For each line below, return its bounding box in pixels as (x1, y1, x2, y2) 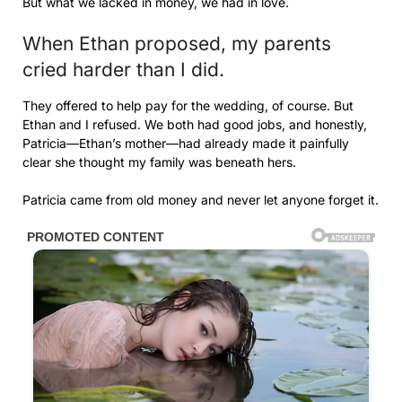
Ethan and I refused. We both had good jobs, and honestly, (22, 117, 367, 133)
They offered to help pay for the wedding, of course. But (22, 98, 354, 114)
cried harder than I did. (22, 58, 224, 82)
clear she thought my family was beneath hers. (22, 154, 296, 170)
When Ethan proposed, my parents (22, 32, 331, 56)
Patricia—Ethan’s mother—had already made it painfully (22, 135, 349, 152)
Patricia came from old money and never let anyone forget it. (22, 192, 379, 208)
